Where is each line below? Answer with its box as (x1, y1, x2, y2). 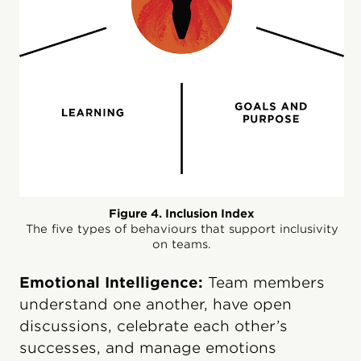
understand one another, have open (19, 295, 292, 313)
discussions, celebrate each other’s (19, 317, 288, 334)
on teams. (152, 237, 212, 251)
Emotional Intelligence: (19, 273, 203, 291)
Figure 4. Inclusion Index (109, 206, 255, 220)
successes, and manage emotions (19, 338, 276, 356)
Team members (203, 273, 325, 291)
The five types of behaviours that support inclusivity (25, 222, 338, 235)
